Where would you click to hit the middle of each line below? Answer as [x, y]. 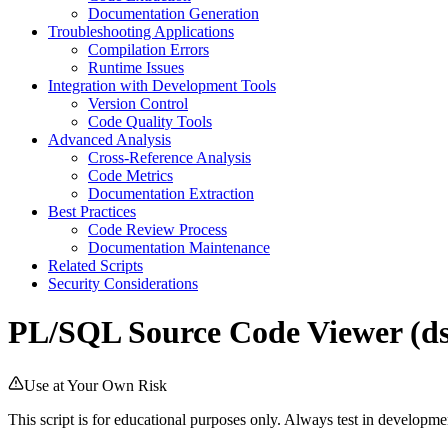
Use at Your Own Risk [95, 386]
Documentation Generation [173, 13]
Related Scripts [95, 265]
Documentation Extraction [171, 193]
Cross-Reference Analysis [169, 157]
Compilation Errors [148, 49]
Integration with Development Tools [162, 85]
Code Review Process [157, 229]
